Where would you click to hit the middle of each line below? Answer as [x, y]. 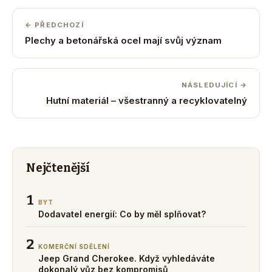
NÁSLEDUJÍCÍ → [214, 85]
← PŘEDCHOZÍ [54, 25]
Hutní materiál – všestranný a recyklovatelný [147, 100]
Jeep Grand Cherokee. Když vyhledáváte [127, 258]
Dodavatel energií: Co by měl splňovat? [122, 214]
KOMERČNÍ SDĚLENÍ [74, 246]
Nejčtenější [58, 168]
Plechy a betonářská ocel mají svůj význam [123, 40]
